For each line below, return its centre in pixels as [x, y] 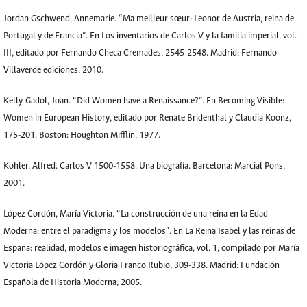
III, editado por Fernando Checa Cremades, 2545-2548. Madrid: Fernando [140, 53]
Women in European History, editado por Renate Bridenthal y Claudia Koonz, [147, 118]
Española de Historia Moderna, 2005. [73, 283]
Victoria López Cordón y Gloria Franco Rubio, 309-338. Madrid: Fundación [142, 266]
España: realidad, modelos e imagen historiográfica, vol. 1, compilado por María [151, 248]
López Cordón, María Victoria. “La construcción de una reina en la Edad [136, 214]
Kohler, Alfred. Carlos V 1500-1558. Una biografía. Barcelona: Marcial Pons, [144, 166]
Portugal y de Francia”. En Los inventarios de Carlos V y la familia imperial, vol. [150, 36]
